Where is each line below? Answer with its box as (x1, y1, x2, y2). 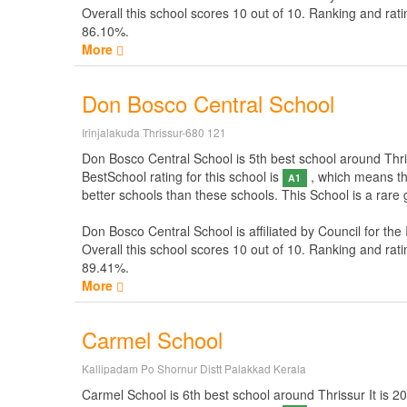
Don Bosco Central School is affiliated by (82, 222, 318, 240)
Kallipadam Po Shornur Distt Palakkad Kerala (82, 361, 306, 376)
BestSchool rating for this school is (82, 167, 283, 185)
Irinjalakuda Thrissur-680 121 (82, 124, 226, 140)
